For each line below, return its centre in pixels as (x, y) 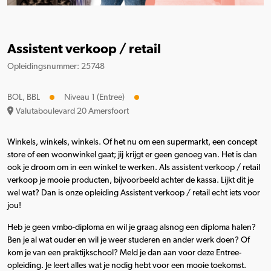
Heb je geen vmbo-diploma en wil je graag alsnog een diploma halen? (132, 227)
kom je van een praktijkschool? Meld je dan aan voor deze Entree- (124, 253)
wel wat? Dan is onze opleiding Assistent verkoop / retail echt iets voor (134, 193)
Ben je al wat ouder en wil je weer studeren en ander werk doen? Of (129, 240)
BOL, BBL (24, 97)
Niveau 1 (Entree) (94, 97)
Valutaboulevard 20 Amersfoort (72, 111)
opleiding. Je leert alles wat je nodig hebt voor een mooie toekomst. (127, 265)
